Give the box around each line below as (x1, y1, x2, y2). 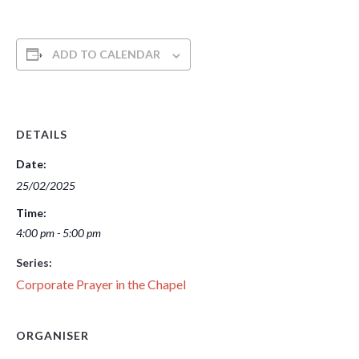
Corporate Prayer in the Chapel (16, 276, 186, 292)
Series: (16, 256, 52, 270)
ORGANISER (16, 329, 89, 343)
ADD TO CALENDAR (52, 47, 160, 62)
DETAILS (16, 127, 67, 142)
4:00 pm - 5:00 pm (16, 226, 101, 240)
